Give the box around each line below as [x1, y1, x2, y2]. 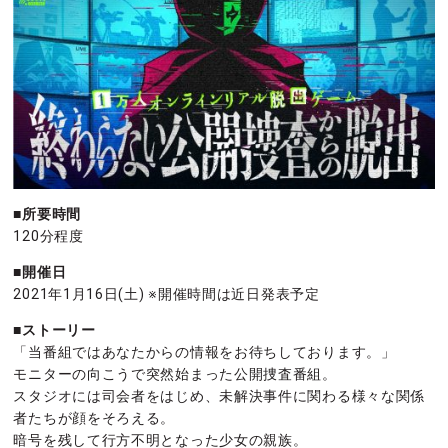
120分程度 [13, 227, 84, 244]
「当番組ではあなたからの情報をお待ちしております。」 [13, 343, 396, 360]
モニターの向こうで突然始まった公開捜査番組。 [13, 365, 337, 382]
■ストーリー [13, 321, 96, 338]
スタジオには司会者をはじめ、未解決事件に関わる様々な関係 [13, 387, 426, 404]
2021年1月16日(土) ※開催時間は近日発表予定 [13, 285, 320, 302]
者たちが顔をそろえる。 [13, 409, 176, 426]
